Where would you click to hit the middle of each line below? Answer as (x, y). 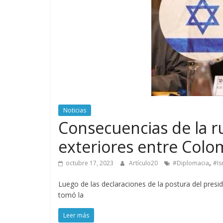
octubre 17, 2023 (90, 163)
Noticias (75, 111)
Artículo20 (144, 163)
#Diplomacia (191, 163)
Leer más (76, 216)
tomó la (71, 195)
